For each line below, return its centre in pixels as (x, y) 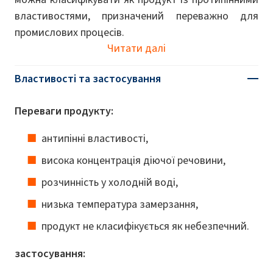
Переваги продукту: (64, 111)
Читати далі (136, 48)
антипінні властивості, (95, 138)
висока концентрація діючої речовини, (133, 160)
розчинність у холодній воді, (110, 182)
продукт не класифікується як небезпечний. (145, 226)
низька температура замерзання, (120, 204)
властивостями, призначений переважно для (136, 16)
